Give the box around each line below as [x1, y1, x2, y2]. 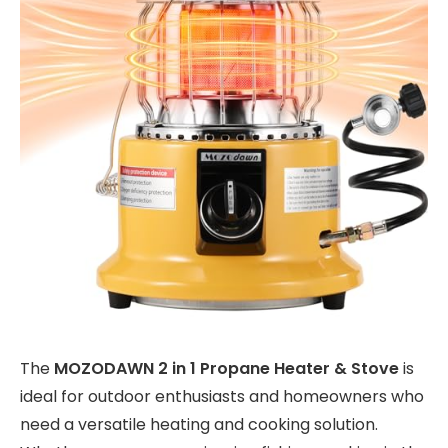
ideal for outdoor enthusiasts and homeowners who [20, 385, 424, 409]
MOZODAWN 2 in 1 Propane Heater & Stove [54, 357, 399, 381]
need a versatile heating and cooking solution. [20, 413, 378, 437]
